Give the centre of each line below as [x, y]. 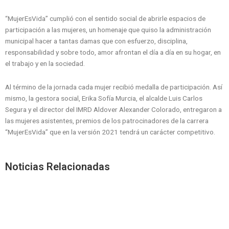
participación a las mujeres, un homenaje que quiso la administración [108, 29]
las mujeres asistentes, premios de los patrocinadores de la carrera [107, 120]
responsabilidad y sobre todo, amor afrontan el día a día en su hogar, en [113, 52]
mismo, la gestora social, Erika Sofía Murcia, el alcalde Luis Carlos [104, 98]
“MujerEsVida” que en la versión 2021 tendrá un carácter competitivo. [110, 132]
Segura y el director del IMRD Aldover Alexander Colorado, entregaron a [113, 109]
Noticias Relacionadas [58, 166]
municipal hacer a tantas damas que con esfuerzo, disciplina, [96, 41]
